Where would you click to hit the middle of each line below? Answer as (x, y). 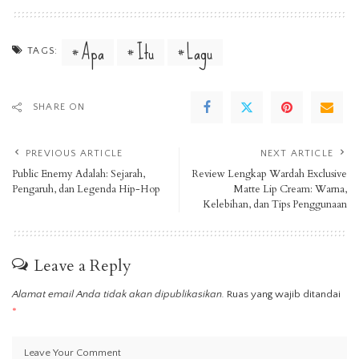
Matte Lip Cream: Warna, (290, 189)
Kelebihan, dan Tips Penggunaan (275, 204)
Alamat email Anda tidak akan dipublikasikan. (118, 294)
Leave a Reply (83, 265)
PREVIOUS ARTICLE (75, 153)
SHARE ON (59, 107)
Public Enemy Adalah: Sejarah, (79, 173)
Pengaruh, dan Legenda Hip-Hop (86, 189)
